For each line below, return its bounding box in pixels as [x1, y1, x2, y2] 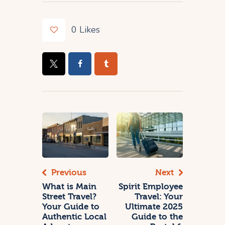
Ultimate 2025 [125, 201, 183, 211]
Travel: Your [135, 191, 183, 201]
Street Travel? [42, 191, 96, 201]
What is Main [42, 181, 96, 191]
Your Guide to [42, 201, 99, 211]
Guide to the [132, 211, 183, 221]
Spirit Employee [119, 181, 183, 191]
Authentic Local [42, 211, 106, 221]
